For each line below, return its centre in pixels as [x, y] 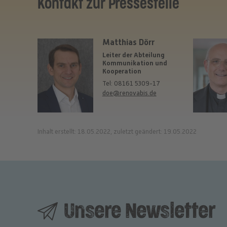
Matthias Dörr [128, 43]
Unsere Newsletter [138, 212]
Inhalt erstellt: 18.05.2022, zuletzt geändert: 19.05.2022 [117, 132]
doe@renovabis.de [129, 93]
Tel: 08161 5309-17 [131, 84]
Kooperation [122, 71]
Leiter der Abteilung [133, 55]
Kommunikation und [135, 63]
